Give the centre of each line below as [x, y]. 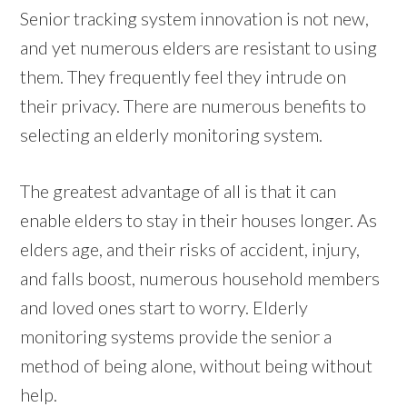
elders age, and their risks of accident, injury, [190, 248]
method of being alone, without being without [197, 365]
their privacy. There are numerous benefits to [194, 105]
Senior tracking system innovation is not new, [195, 18]
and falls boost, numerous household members [200, 278]
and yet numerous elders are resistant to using [199, 47]
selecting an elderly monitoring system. [172, 134]
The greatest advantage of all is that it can [179, 190]
